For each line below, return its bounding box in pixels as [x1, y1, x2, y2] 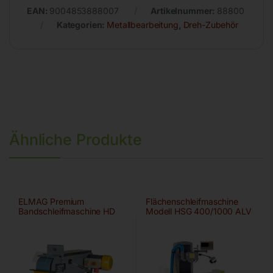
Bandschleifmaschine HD [18, 205, 115, 216]
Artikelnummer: [151, 5, 218, 16]
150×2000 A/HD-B [18, 215, 91, 226]
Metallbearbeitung [107, 19, 179, 30]
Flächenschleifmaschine [145, 196, 238, 207]
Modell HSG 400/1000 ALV [145, 205, 252, 216]
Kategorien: [56, 19, 107, 30]
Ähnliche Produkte [9, 130, 142, 149]
